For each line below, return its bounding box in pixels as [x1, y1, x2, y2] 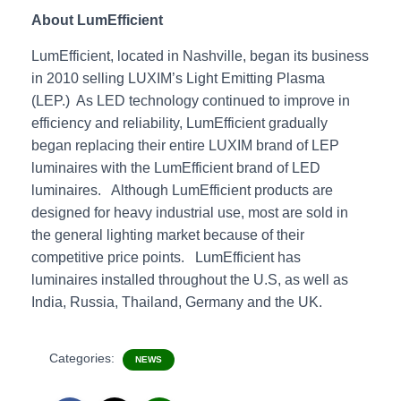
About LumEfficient [31, 13, 163, 28]
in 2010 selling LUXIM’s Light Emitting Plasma [31, 71, 325, 86]
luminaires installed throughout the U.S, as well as [31, 272, 348, 287]
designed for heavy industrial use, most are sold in [31, 205, 348, 220]
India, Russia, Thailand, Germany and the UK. [31, 294, 322, 310]
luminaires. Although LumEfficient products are [31, 183, 333, 198]
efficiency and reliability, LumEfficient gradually [31, 115, 328, 131]
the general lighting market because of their [31, 227, 304, 243]
